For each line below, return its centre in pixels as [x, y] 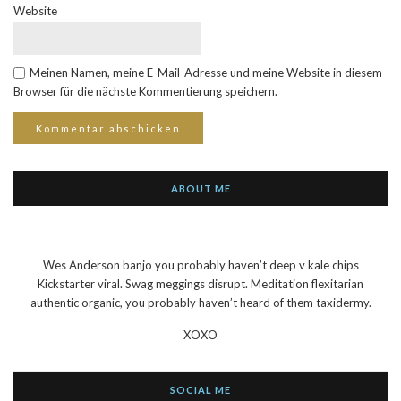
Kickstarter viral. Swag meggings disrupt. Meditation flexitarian [200, 284]
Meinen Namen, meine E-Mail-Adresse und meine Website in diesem [206, 73]
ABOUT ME [200, 189]
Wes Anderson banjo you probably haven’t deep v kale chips [200, 265]
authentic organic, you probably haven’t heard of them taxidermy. [200, 303]
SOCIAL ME [200, 390]
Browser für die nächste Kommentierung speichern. [145, 92]
